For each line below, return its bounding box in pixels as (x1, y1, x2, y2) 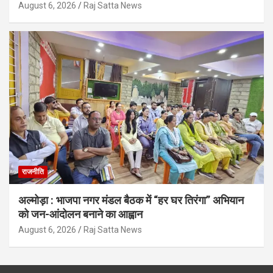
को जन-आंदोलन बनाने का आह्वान (18, 207, 143, 221)
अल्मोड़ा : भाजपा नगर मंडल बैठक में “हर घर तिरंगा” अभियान (18, 193, 244, 207)
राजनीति (22, 167, 44, 176)
